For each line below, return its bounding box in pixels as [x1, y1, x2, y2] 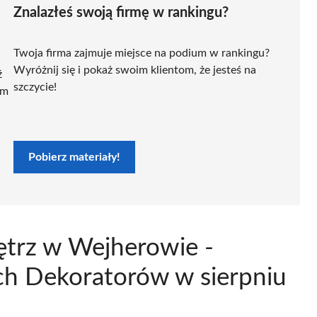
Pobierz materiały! [28, 151, 120, 163]
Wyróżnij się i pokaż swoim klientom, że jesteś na [13, 64, 256, 76]
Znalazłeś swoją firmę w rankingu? [13, 5, 229, 20]
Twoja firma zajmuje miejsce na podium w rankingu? [13, 47, 270, 59]
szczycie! [13, 81, 57, 93]
